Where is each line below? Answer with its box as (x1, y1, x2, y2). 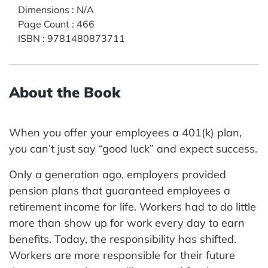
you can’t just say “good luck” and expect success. (9, 141, 257, 156)
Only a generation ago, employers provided (9, 167, 226, 181)
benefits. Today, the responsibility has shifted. (9, 232, 236, 246)
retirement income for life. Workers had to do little (9, 199, 256, 214)
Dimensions (18, 3, 69, 16)
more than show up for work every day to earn (9, 215, 245, 230)
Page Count (18, 17, 69, 30)
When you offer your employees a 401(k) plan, (9, 125, 242, 139)
